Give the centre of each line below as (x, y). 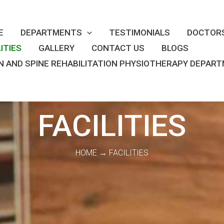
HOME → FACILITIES (112, 153)
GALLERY (56, 48)
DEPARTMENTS (51, 32)
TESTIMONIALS (140, 32)
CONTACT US (118, 48)
